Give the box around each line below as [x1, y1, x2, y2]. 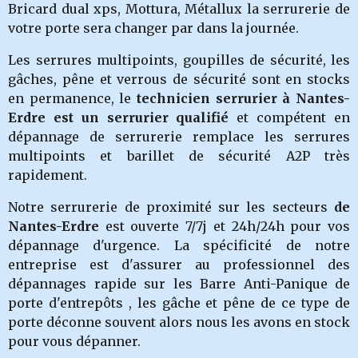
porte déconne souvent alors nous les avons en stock [8, 314, 350, 330]
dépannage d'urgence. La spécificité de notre [8, 237, 350, 253]
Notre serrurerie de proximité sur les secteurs [8, 199, 334, 215]
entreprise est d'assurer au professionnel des [8, 257, 350, 272]
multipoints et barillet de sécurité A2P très [8, 148, 350, 164]
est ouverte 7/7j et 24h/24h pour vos [105, 218, 351, 234]
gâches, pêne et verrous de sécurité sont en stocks [8, 71, 350, 87]
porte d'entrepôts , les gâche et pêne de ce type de [8, 295, 350, 311]
